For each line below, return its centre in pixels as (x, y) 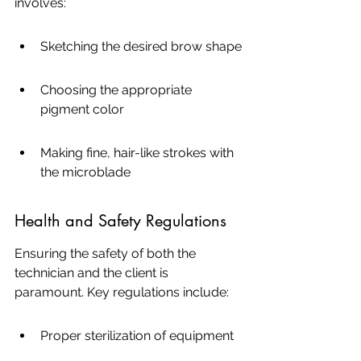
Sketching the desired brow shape (141, 46)
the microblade (85, 172)
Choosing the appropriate (118, 90)
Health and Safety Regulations (120, 221)
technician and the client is (93, 273)
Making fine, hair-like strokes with (139, 153)
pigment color (82, 109)
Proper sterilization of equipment (137, 336)
